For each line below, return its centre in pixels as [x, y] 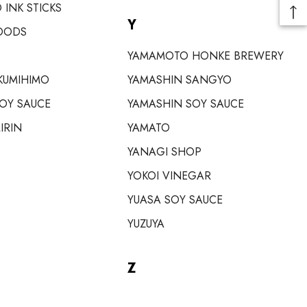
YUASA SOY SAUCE [175, 200]
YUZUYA [146, 224]
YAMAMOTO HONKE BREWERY [206, 56]
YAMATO [149, 128]
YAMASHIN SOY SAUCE [186, 104]
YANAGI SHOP [164, 152]
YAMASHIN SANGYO [180, 80]
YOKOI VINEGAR [169, 176]
